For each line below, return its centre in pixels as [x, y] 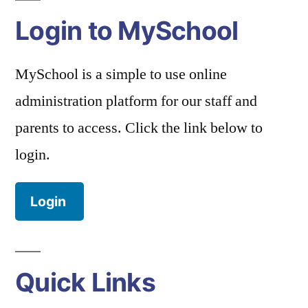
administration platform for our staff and [136, 101]
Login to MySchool [127, 31]
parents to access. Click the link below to [139, 128]
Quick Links [85, 283]
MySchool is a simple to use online [121, 75]
